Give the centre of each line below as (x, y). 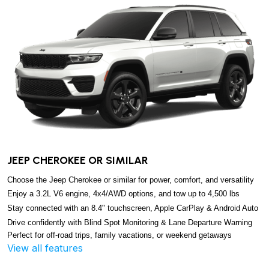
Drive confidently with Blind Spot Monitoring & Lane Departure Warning (131, 222)
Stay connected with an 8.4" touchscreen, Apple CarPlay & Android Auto (133, 208)
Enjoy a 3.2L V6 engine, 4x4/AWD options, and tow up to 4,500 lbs (125, 193)
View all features (45, 248)
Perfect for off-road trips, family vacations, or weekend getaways (121, 235)
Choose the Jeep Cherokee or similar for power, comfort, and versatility (132, 180)
